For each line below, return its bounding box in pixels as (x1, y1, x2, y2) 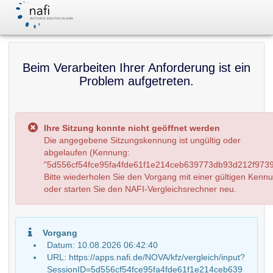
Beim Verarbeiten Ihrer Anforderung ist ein (23, 61, 250, 74)
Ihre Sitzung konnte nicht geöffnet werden (44, 123, 220, 133)
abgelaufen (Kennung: (44, 147, 130, 157)
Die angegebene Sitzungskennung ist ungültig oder (44, 135, 241, 145)
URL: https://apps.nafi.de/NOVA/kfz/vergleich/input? (47, 252, 245, 262)
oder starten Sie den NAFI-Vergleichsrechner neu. (44, 184, 236, 194)
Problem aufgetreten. (79, 74, 194, 88)
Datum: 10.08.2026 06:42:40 (47, 240, 158, 250)
